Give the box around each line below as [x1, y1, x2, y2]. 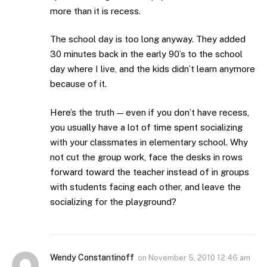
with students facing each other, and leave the [50, 181, 241, 192]
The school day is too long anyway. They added [50, 34, 246, 45]
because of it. [50, 79, 107, 89]
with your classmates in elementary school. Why [50, 136, 248, 147]
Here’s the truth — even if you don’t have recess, [50, 107, 249, 117]
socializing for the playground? [50, 196, 176, 207]
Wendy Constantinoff [50, 252, 134, 262]
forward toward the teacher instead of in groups [50, 166, 249, 177]
